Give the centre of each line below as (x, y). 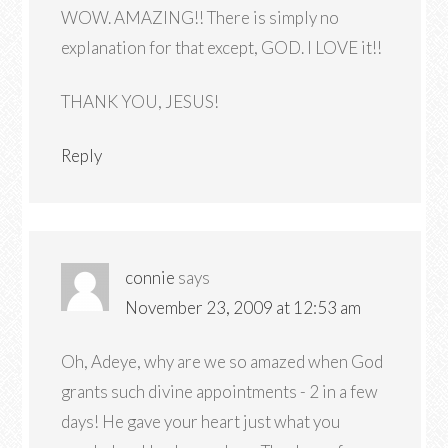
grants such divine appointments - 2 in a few (220, 391)
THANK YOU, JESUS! (140, 101)
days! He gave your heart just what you (201, 421)
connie (150, 277)
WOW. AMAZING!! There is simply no (200, 17)
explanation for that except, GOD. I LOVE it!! (222, 47)
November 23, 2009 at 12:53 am (243, 307)
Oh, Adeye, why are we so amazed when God (222, 361)
